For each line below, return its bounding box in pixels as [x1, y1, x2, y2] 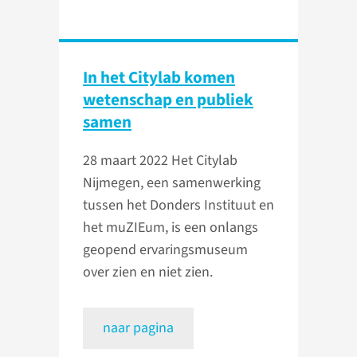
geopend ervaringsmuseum [83, 240, 248, 261]
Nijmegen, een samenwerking [83, 173, 261, 194]
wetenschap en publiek [83, 88, 253, 112]
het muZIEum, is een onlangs [83, 218, 258, 238]
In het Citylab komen [83, 65, 235, 90]
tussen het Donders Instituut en [83, 195, 274, 216]
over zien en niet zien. [83, 262, 213, 283]
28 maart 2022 [83, 151, 171, 171]
